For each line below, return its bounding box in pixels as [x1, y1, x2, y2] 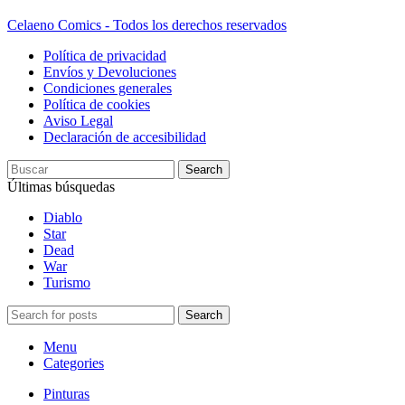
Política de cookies [43, 96, 150, 112]
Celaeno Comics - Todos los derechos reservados [7, 16, 287, 33]
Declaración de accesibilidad [43, 128, 206, 145]
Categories [43, 354, 104, 371]
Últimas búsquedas [7, 178, 115, 194]
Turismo [43, 274, 90, 290]
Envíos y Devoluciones [43, 63, 176, 80]
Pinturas [43, 385, 89, 401]
